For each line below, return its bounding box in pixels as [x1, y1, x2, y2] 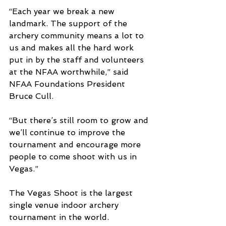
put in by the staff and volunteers [9, 55, 146, 65]
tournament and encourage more [9, 140, 143, 150]
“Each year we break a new [9, 7, 117, 17]
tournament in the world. [9, 212, 109, 222]
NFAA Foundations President [9, 79, 128, 89]
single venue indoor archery [9, 200, 121, 210]
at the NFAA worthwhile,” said [9, 67, 131, 77]
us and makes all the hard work [9, 43, 136, 53]
